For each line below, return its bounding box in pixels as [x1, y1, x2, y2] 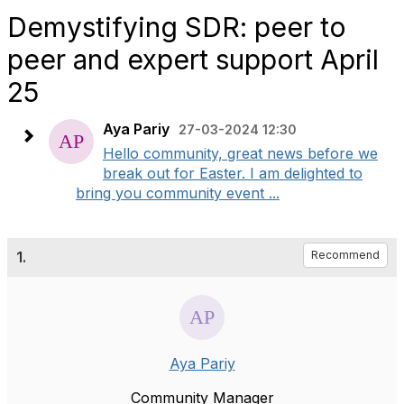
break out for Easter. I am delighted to [103, 164, 363, 182]
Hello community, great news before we [103, 144, 378, 162]
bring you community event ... [76, 184, 280, 202]
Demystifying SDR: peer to [7, 11, 346, 43]
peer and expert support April [7, 43, 379, 76]
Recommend [311, 248, 380, 262]
